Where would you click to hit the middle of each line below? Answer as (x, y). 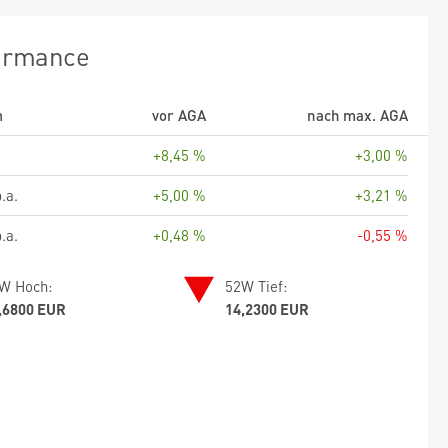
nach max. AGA (357, 114)
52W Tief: (256, 285)
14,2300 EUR (267, 308)
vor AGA (179, 114)
